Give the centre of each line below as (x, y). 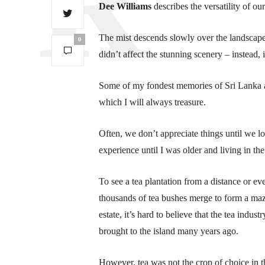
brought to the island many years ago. (169, 231)
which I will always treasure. (152, 102)
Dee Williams (126, 7)
